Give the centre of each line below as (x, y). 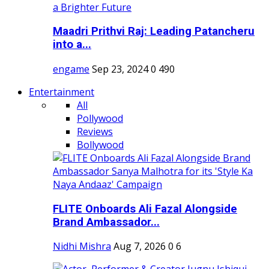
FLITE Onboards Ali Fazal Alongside (145, 209)
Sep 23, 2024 (120, 69)
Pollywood (100, 118)
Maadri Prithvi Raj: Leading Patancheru (154, 32)
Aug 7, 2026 (140, 246)
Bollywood (100, 144)
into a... (72, 45)
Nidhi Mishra (82, 246)
